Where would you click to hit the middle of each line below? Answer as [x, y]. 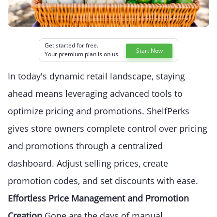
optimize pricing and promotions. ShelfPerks [99, 111]
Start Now [149, 51]
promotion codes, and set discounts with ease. [103, 181]
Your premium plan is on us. [82, 54]
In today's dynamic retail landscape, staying [96, 76]
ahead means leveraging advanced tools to [95, 94]
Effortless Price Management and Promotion [98, 198]
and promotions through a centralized [85, 146]
